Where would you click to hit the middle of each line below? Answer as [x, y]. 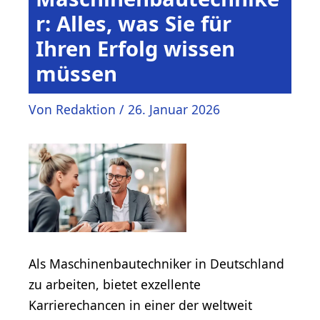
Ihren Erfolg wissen [135, 49]
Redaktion [87, 110]
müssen [76, 74]
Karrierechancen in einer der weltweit [140, 305]
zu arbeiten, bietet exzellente [115, 284]
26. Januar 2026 [174, 110]
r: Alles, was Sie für [134, 24]
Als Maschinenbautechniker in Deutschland [156, 263]
